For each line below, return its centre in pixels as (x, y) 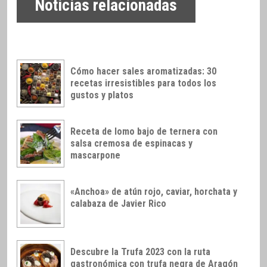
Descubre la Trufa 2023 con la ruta (140, 252)
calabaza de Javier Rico (118, 203)
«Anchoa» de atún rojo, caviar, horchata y (154, 191)
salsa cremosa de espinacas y (131, 143)
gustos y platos (102, 95)
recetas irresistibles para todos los (143, 83)
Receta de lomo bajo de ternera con (144, 131)
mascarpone (95, 155)
